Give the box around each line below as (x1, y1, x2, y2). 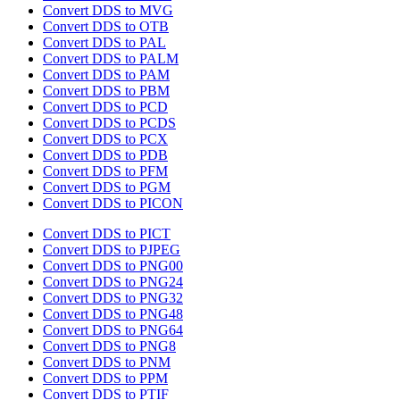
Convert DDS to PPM (43, 371, 168, 387)
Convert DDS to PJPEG (43, 242, 180, 258)
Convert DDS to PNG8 (43, 338, 176, 354)
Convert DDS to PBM (43, 83, 170, 99)
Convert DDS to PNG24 (43, 274, 183, 290)
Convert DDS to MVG (43, 3, 173, 19)
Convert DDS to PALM (43, 51, 179, 67)
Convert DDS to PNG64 (43, 322, 183, 338)
